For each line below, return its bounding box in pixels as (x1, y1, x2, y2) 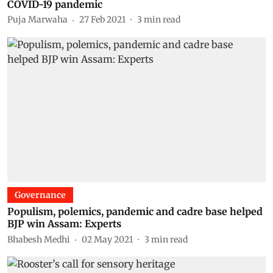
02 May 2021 (82, 233, 133, 245)
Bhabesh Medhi (7, 233, 70, 245)
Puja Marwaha (7, 14, 68, 25)
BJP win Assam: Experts (7, 218, 121, 230)
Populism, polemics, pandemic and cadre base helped (7, 205, 263, 218)
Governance (15, 190, 66, 200)
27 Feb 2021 (79, 14, 126, 25)
